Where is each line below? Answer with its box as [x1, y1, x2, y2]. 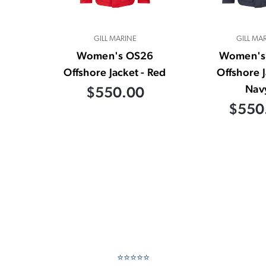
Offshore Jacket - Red [64, 66, 166, 79]
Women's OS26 [76, 49, 154, 62]
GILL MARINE [93, 35, 137, 43]
